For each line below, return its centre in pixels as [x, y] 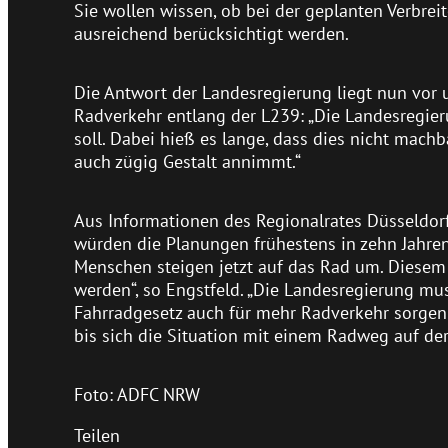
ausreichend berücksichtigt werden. [212, 33]
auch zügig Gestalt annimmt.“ [188, 161]
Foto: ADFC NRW [137, 394]
